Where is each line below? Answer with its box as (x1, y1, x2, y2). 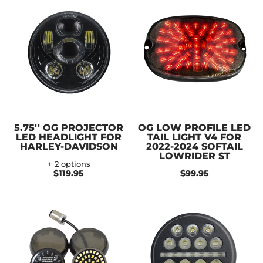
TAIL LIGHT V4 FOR (147, 131, 241, 143)
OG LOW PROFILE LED (138, 122, 251, 133)
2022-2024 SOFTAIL (146, 140, 243, 152)
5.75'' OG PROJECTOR (14, 122, 123, 133)
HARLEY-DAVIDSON (19, 140, 118, 152)
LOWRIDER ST (159, 150, 230, 161)
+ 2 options (47, 159, 90, 168)
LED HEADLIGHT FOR (16, 131, 122, 143)
